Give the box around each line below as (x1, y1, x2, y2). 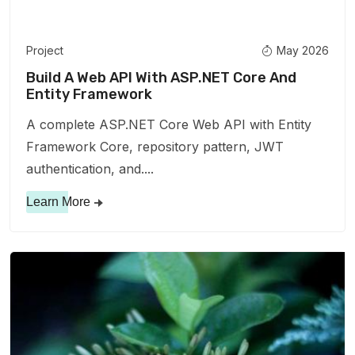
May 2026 (277, 43, 329, 57)
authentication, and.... (26, 160, 154, 177)
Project (26, 43, 63, 57)
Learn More (26, 194, 90, 208)
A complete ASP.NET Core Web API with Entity (26, 116, 311, 132)
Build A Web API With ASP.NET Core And (26, 68, 296, 86)
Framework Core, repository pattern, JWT (26, 138, 284, 155)
